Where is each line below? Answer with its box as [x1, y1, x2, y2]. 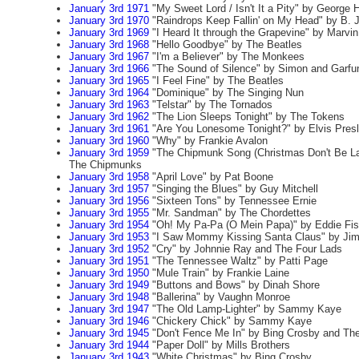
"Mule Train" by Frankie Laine [148, 267, 289, 279]
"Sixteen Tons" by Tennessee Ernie [148, 195, 317, 207]
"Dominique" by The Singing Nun [148, 87, 304, 99]
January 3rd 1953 [68, 231, 149, 243]
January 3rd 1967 [68, 50, 149, 63]
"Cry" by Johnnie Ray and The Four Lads [148, 243, 342, 255]
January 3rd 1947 [68, 303, 149, 315]
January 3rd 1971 [68, 2, 149, 14]
